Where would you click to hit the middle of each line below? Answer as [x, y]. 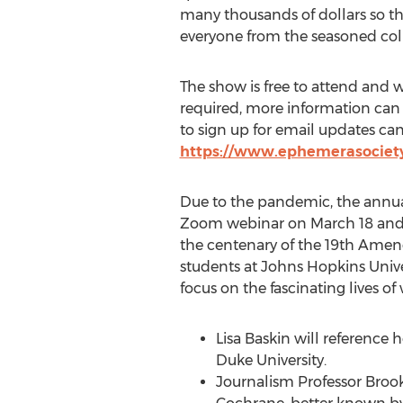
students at [220, 267]
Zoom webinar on [245, 224]
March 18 [341, 224]
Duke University [269, 360]
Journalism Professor [290, 382]
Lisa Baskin [253, 339]
